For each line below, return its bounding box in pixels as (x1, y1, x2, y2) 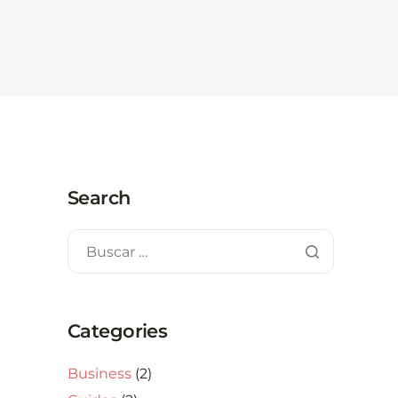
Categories (68, 320, 168, 342)
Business (68, 365, 131, 382)
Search (68, 187, 131, 209)
